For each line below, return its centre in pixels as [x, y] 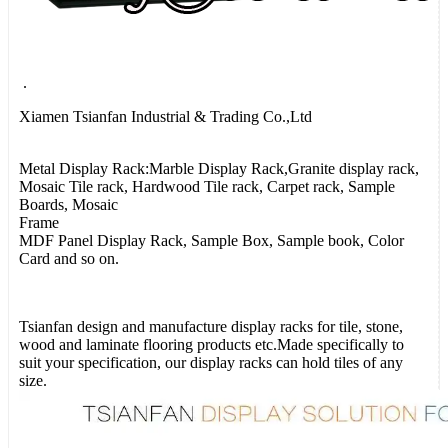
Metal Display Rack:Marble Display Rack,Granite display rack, [219, 168]
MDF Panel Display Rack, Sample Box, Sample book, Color [211, 240]
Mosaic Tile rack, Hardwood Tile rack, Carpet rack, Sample [207, 186]
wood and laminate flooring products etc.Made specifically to [211, 344]
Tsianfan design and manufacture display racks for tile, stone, [211, 326]
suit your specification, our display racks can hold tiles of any [211, 362]
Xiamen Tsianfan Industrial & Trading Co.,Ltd [165, 116]
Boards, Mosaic [68, 204]
